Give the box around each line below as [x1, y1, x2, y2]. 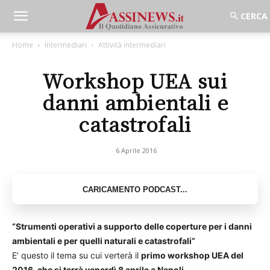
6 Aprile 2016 [116, 146, 157, 155]
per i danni [209, 221, 252, 231]
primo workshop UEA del [141, 250, 243, 260]
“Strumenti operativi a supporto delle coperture [12, 221, 209, 231]
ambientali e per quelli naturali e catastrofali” [12, 236, 195, 246]
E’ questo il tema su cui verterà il [12, 250, 141, 260]
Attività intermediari [98, 40, 166, 50]
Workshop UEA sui [42, 66, 228, 94]
